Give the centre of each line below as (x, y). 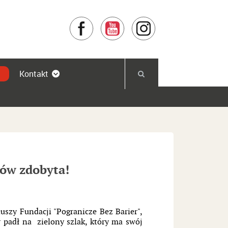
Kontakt (34, 74)
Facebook (109, 21)
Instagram (172, 21)
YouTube (139, 21)
